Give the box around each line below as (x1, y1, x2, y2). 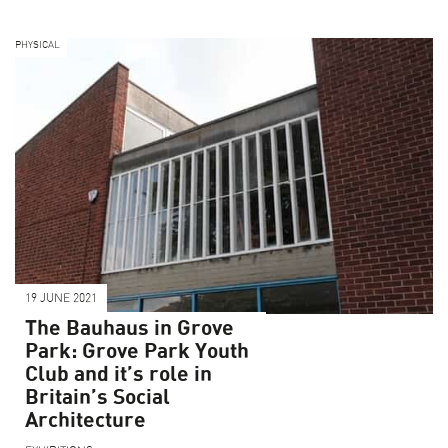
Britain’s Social (25, 386, 170, 408)
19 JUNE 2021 (25, 291, 97, 304)
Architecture (25, 409, 146, 431)
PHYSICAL (15, 39, 60, 50)
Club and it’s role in (25, 363, 212, 385)
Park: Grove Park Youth (25, 340, 249, 362)
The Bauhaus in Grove (25, 317, 234, 339)
